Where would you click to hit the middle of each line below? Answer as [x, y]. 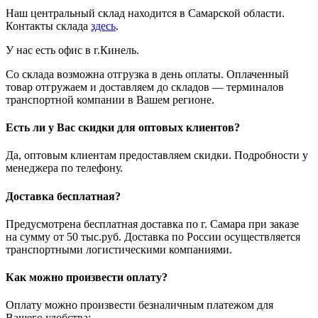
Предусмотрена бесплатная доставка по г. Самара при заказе [152, 224]
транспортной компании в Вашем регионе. [110, 99]
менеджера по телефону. [64, 168]
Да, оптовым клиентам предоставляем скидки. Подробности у [157, 155]
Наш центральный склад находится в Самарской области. [145, 13]
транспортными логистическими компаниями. [120, 249]
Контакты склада [48, 26]
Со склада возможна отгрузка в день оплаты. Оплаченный [147, 74]
